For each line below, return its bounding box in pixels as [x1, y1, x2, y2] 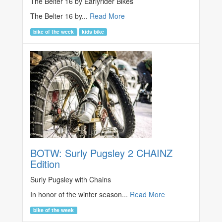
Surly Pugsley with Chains [30, 174, 111, 185]
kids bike [81, 27, 104, 35]
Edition [30, 157, 60, 171]
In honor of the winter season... [30, 189, 130, 200]
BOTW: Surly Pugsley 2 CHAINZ [30, 146, 172, 161]
